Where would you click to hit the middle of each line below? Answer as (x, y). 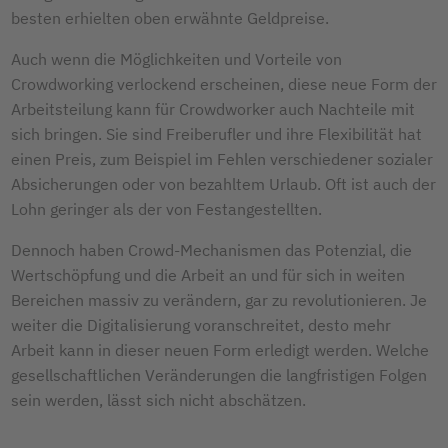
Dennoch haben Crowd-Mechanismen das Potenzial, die (211, 249)
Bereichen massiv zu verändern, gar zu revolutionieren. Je (219, 299)
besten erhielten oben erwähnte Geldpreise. (170, 17)
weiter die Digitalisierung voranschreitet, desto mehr (201, 324)
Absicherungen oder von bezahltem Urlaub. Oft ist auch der (223, 183)
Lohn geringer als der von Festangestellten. (166, 208)
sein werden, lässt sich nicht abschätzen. (162, 399)
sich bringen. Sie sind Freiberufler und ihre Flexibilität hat (216, 133)
